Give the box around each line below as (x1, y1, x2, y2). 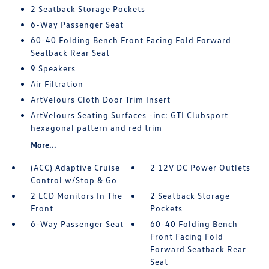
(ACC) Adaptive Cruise (30, 162, 120, 172)
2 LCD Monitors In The (30, 190, 122, 201)
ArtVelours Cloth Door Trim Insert (30, 94, 171, 104)
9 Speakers (30, 63, 76, 73)
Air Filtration (30, 79, 83, 89)
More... (30, 139, 56, 150)
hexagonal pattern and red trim (30, 122, 162, 133)
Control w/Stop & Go (30, 175, 117, 185)
